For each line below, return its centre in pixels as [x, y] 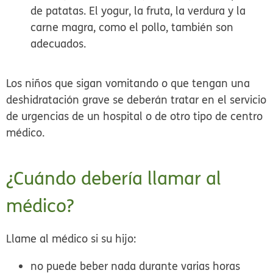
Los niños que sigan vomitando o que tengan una [128, 83]
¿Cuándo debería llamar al [114, 179]
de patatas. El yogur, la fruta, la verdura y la [138, 11]
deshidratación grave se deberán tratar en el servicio [136, 100]
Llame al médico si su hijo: [71, 239]
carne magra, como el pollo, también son [132, 27]
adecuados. [60, 44]
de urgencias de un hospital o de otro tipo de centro [135, 116]
